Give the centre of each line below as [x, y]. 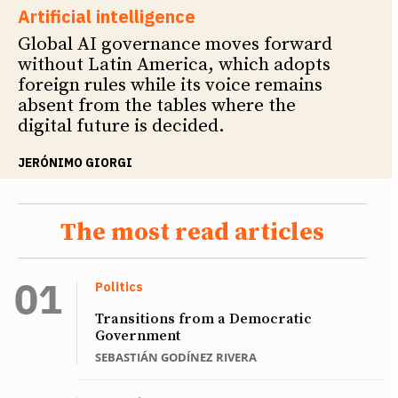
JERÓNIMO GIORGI [75, 163]
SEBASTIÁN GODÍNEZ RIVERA [176, 358]
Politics [119, 287]
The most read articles [192, 233]
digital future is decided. [121, 127]
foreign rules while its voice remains [170, 86]
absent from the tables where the [157, 106]
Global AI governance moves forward [175, 45]
